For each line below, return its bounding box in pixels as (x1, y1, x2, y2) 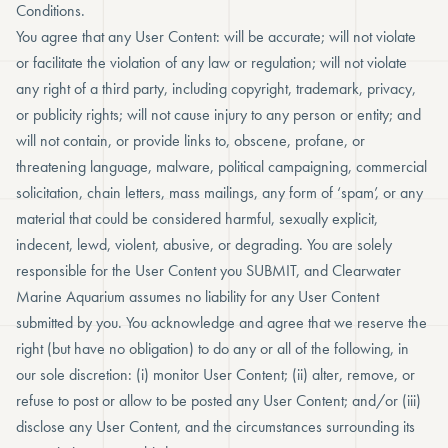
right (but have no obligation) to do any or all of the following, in (16, 338, 409, 359)
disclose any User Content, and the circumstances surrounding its (16, 416, 415, 437)
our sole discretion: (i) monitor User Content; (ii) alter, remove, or (16, 364, 415, 385)
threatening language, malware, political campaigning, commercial (16, 156, 427, 177)
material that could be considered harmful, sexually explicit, (16, 208, 378, 229)
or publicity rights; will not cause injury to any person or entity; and (16, 104, 421, 125)
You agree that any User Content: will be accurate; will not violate (16, 26, 416, 47)
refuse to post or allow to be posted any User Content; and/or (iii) (16, 390, 421, 411)
